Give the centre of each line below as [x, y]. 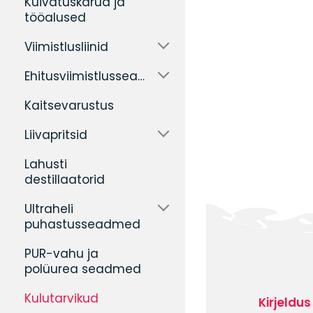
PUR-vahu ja [61, 254]
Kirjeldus [285, 303]
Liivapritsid [56, 135]
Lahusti [46, 164]
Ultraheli [49, 209]
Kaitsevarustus [69, 105]
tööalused [55, 17]
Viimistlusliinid [66, 47]
